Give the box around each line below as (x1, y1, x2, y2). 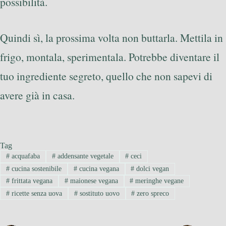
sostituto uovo (77, 189, 120, 197)
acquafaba (9, 152, 40, 160)
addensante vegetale (55, 152, 114, 160)
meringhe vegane (133, 177, 184, 185)
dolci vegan (134, 164, 169, 173)
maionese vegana (68, 177, 118, 185)
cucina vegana (77, 164, 119, 173)
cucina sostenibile (9, 164, 62, 173)
